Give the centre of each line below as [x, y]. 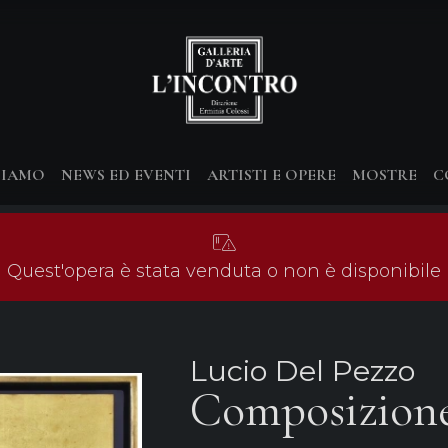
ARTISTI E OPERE [271, 175]
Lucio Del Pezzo [302, 370]
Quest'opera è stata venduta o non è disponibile [224, 271]
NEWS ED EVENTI [126, 175]
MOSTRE [384, 175]
